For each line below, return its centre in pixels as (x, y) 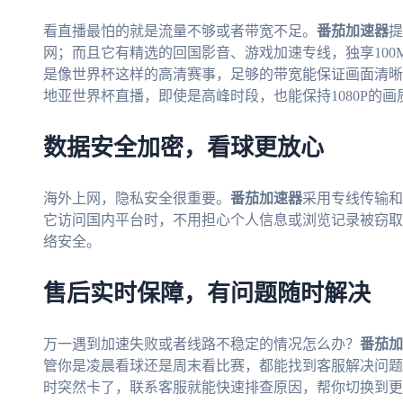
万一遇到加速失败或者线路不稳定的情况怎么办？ (201, 345)
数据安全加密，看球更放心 (184, 149)
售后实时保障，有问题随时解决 (207, 295)
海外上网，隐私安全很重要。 (137, 199)
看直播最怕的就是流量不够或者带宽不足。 (180, 31)
